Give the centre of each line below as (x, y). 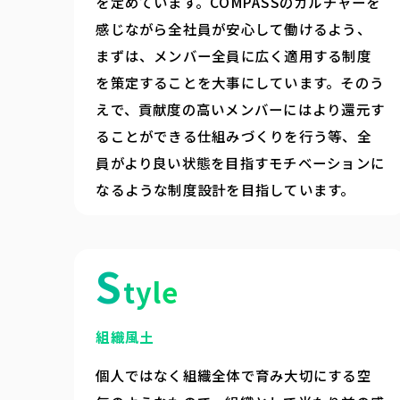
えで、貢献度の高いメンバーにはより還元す (241, 108)
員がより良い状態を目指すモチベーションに (241, 162)
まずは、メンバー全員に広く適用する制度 (233, 55)
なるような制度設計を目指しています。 (225, 189)
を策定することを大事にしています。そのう (240, 82)
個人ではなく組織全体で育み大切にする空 (233, 375)
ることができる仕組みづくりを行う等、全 (233, 135)
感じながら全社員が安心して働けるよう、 (233, 28)
